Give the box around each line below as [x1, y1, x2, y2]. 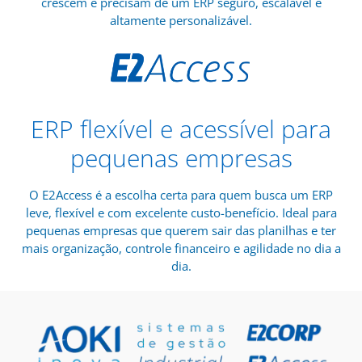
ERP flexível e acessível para [31, 112, 331, 145]
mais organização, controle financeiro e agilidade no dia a [21, 239, 341, 256]
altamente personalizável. [110, 12, 252, 29]
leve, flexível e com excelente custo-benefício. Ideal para [25, 204, 337, 221]
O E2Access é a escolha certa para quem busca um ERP [29, 186, 333, 203]
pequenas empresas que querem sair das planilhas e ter [26, 221, 336, 238]
